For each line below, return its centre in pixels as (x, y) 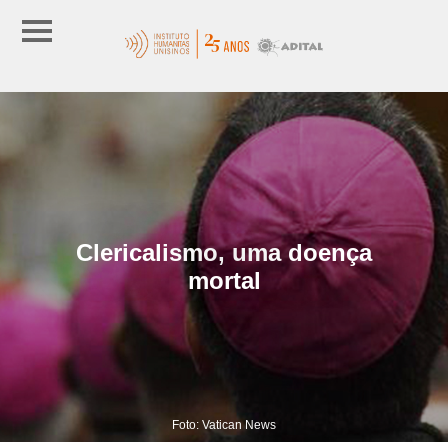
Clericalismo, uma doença (224, 252)
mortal (224, 280)
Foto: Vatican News (224, 424)
